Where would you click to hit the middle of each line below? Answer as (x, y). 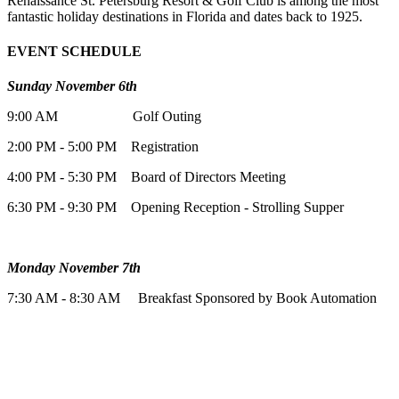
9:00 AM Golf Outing (104, 117)
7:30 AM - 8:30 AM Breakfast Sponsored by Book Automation (192, 298)
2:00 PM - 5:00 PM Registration (105, 147)
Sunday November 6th (72, 86)
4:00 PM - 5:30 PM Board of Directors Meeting (147, 177)
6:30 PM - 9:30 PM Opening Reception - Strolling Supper (175, 208)
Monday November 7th (74, 268)
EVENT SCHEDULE (74, 51)
